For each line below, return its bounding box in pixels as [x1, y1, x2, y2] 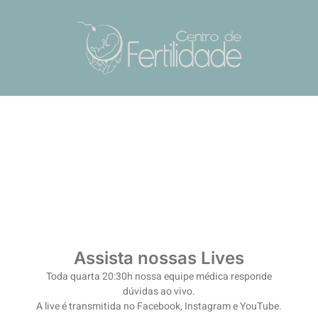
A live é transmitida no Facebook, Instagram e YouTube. [36, 299, 282, 314]
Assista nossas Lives [74, 248, 244, 269]
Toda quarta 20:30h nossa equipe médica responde [46, 269, 272, 285]
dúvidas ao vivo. [123, 284, 195, 300]
